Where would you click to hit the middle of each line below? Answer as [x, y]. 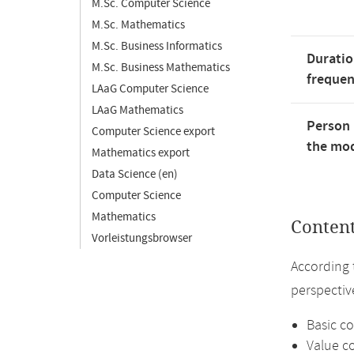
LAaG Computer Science [150, 89]
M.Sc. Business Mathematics [161, 68]
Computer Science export [153, 132]
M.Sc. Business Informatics [157, 46]
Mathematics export [141, 153]
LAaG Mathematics [137, 110]
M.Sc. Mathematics [138, 25]
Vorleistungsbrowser [142, 238]
